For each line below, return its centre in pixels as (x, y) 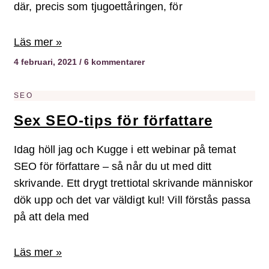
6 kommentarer (113, 62)
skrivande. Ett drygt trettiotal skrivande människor (134, 183)
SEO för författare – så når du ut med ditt (113, 167)
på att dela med (52, 217)
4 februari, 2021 (47, 62)
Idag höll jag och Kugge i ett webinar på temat (125, 150)
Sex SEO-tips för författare (113, 121)
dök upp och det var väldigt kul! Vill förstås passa (132, 200)
